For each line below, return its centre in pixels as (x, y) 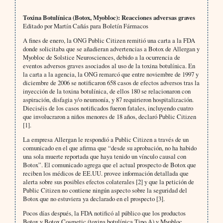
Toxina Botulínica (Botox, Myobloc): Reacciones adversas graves (109, 18)
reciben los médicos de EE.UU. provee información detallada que (106, 173)
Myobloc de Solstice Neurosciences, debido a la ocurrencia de (101, 57)
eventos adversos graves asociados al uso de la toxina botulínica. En (109, 66)
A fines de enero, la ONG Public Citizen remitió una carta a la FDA (109, 41)
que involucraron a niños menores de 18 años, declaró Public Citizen (109, 117)
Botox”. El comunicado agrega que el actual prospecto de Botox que (109, 165)
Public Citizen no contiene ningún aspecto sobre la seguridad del (105, 190)
